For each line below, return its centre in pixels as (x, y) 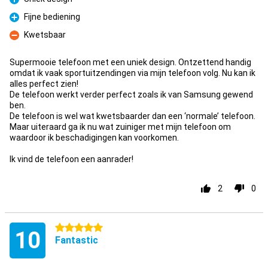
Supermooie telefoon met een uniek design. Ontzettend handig (130, 62)
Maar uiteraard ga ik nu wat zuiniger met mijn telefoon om (120, 127)
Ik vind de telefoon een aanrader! (71, 159)
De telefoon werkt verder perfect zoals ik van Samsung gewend (131, 95)
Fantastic (77, 240)
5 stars (69, 228)
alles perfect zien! (44, 84)
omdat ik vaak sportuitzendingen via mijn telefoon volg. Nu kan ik (133, 73)
